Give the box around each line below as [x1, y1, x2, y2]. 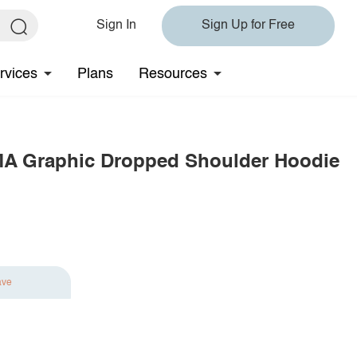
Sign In [96, 19, 136, 32]
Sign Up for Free [202, 19, 295, 32]
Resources [139, 66, 207, 81]
